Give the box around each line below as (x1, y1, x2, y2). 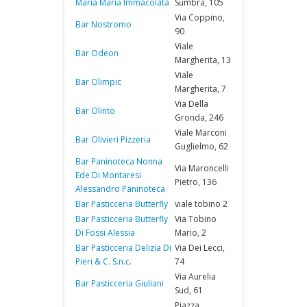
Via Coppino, (175, 12, 225, 23)
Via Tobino (175, 213, 217, 225)
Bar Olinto (75, 105, 115, 116)
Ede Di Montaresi (75, 169, 141, 181)
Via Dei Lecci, (175, 242, 225, 254)
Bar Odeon (75, 47, 119, 59)
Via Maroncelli (175, 162, 229, 174)
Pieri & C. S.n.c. (75, 256, 132, 267)
